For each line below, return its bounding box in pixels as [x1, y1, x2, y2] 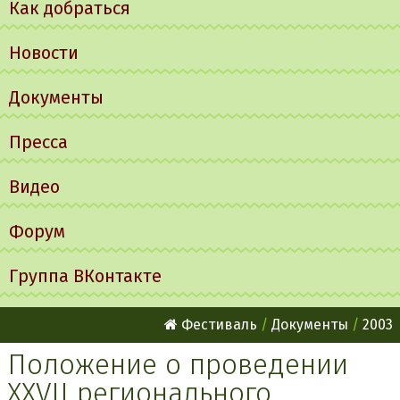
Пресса [9, 131, 68, 153]
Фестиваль [178, 316, 257, 333]
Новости [9, 42, 79, 63]
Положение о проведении [7, 347, 348, 381]
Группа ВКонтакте [9, 265, 162, 287]
